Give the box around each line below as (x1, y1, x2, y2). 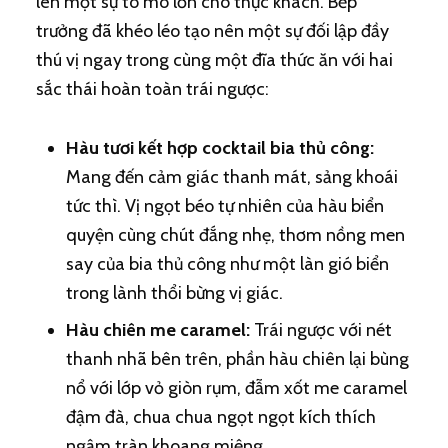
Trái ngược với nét (249, 319, 392, 341)
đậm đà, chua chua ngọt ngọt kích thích (65, 406, 376, 428)
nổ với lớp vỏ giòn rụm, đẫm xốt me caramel (65, 377, 407, 399)
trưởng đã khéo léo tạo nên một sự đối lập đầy (35, 20, 389, 42)
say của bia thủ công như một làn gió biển (65, 253, 389, 275)
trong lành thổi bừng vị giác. (65, 282, 283, 304)
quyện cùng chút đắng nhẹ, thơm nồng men (65, 224, 405, 246)
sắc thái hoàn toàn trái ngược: (35, 78, 269, 100)
